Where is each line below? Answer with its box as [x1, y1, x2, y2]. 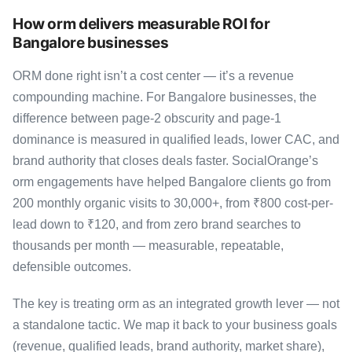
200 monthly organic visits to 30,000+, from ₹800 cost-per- [13, 196, 333, 210]
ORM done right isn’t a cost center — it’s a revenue [13, 68, 294, 82]
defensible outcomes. [13, 259, 131, 273]
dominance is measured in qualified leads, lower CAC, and [13, 132, 339, 146]
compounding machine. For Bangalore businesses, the [13, 90, 317, 104]
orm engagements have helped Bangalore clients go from [13, 174, 331, 189]
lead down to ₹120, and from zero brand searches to [13, 217, 301, 231]
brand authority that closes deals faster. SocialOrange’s [13, 153, 318, 167]
